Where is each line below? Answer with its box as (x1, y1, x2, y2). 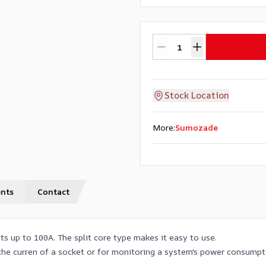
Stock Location (164, 89, 229, 102)
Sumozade (175, 122, 218, 133)
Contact (37, 186, 69, 197)
